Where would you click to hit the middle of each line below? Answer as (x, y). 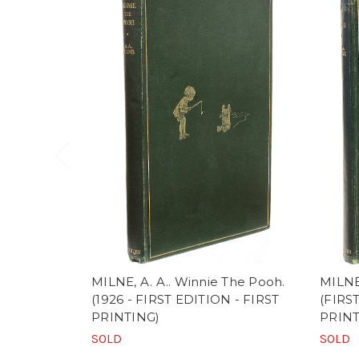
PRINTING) (126, 317)
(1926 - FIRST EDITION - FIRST (186, 299)
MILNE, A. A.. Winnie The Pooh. (188, 281)
